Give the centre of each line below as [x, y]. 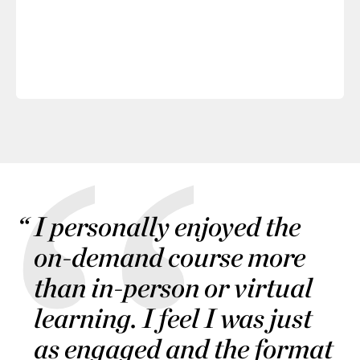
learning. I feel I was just [173, 318]
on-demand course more [170, 257]
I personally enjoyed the [167, 227]
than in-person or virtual [173, 288]
